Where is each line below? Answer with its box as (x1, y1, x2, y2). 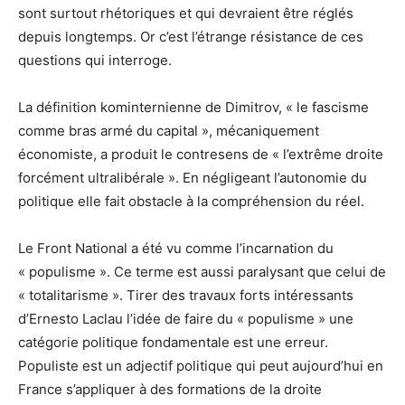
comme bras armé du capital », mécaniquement (18, 121, 319, 139)
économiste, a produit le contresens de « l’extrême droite (18, 145, 383, 163)
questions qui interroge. (18, 51, 172, 69)
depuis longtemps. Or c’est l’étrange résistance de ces (18, 27, 363, 45)
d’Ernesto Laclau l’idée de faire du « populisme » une (18, 309, 353, 327)
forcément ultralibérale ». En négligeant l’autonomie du (18, 168, 367, 186)
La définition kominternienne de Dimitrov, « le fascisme (18, 98, 369, 116)
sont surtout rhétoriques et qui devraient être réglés (18, 4, 353, 22)
